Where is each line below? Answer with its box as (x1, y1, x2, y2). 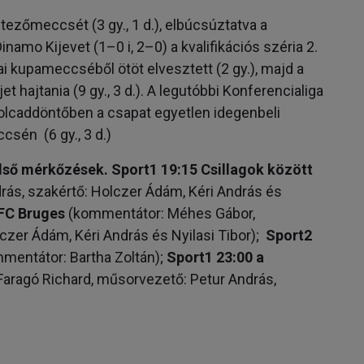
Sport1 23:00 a (167, 248, 264, 266)
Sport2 (266, 226, 312, 244)
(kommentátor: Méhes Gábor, (65, 204, 255, 222)
